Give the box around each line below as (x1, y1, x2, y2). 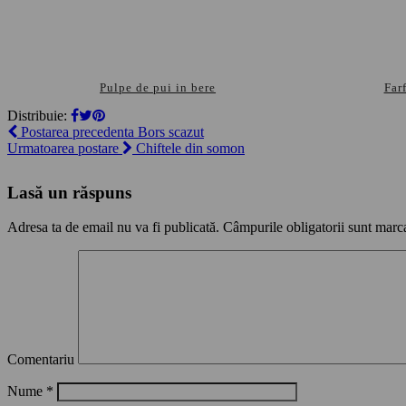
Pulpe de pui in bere (100, 80, 217, 94)
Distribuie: (7, 107, 71, 123)
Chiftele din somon (132, 140, 245, 156)
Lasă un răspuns (7, 182, 131, 202)
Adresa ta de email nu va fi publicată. (7, 219, 219, 236)
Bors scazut (134, 123, 204, 140)
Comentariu (7, 352, 74, 368)
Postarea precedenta (17, 123, 134, 140)
